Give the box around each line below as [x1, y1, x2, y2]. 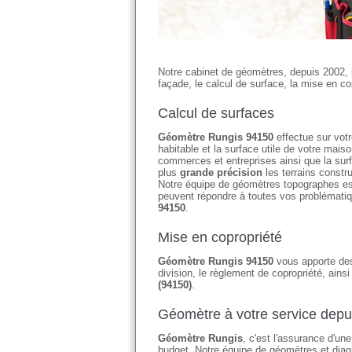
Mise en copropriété [158, 229, 282, 245]
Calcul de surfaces [158, 105, 274, 121]
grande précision [180, 167, 262, 178]
